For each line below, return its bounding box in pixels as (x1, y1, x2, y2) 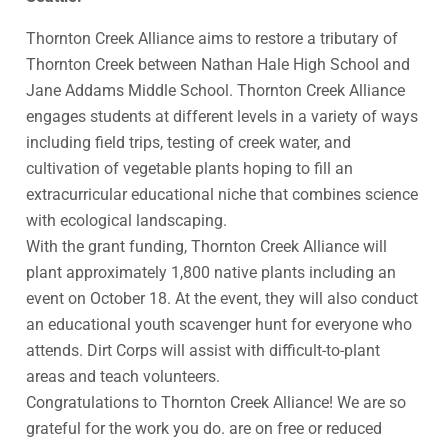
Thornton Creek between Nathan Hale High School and (26, 54, 410, 74)
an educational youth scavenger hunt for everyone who (26, 314, 412, 334)
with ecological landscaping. (26, 210, 227, 230)
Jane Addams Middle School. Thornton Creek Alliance (26, 80, 405, 100)
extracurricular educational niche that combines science (26, 184, 418, 204)
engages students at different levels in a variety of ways (26, 106, 418, 126)
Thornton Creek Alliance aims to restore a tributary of (26, 28, 398, 48)
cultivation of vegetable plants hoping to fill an (26, 158, 353, 178)
